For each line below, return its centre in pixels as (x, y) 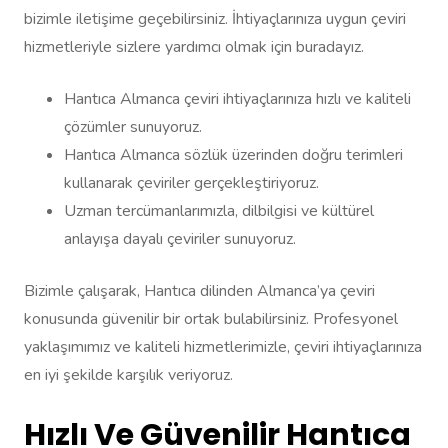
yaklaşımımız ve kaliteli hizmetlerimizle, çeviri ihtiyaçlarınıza (223, 347)
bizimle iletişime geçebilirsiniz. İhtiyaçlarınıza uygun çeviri (215, 19)
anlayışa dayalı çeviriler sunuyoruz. (180, 239)
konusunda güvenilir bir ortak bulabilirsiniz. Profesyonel (211, 319)
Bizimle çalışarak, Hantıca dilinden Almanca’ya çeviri (199, 291)
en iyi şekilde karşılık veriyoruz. (128, 375)
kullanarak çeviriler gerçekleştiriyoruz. (191, 183)
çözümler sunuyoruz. (133, 127)
